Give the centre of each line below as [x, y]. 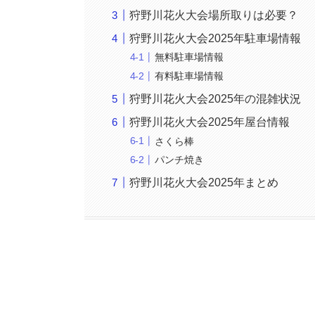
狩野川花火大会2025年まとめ [204, 183]
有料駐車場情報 [189, 76]
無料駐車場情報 [189, 57]
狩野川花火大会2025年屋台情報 [210, 122]
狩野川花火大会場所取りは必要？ [214, 15]
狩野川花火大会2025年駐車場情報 [216, 38]
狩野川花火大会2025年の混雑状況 [216, 99]
